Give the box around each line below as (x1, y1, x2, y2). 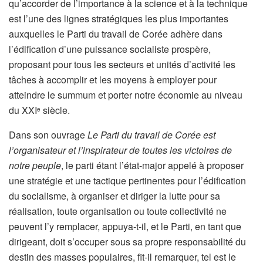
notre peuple (9, 158, 61, 172)
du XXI (9, 103, 37, 117)
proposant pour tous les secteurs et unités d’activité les (9, 57, 235, 71)
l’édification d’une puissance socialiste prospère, (9, 42, 211, 56)
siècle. (41, 103, 70, 117)
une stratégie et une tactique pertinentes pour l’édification (9, 173, 246, 187)
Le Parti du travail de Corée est (87, 127, 215, 141)
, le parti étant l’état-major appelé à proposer (61, 158, 244, 172)
